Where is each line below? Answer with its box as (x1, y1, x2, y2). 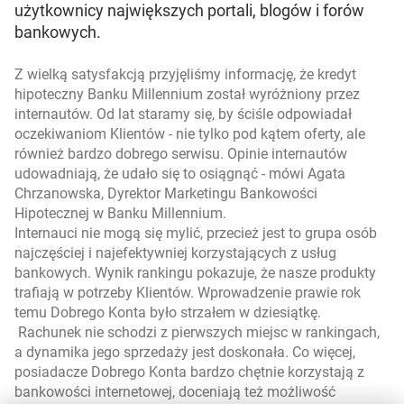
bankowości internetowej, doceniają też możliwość (14, 383, 335, 400)
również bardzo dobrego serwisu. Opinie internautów (14, 145, 347, 162)
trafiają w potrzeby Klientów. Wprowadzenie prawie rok (14, 284, 361, 301)
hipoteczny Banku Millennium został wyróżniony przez (14, 86, 360, 103)
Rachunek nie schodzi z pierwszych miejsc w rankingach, (14, 324, 380, 341)
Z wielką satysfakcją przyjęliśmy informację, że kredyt (14, 66, 356, 83)
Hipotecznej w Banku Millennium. (14, 205, 226, 222)
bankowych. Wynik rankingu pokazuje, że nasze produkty (14, 264, 376, 281)
